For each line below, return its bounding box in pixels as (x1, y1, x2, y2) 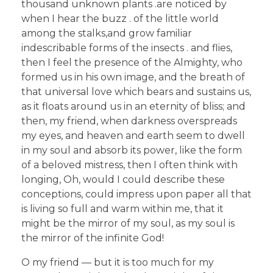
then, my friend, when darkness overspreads (21, 115, 237, 127)
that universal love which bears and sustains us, (21, 85, 251, 97)
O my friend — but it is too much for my (21, 256, 214, 268)
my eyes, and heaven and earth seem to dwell (21, 129, 245, 141)
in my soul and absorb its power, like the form (21, 144, 242, 156)
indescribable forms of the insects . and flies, (21, 41, 232, 54)
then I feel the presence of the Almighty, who (21, 56, 243, 68)
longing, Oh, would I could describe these (21, 173, 225, 185)
